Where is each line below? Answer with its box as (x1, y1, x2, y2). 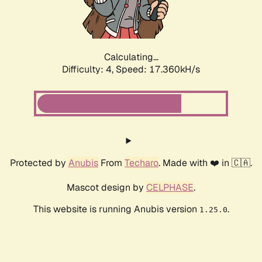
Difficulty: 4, (62, 63, 116, 76)
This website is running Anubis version (33, 203, 199, 216)
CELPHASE (146, 181, 194, 194)
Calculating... (104, 51, 158, 64)
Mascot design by (67, 181, 146, 194)
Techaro (125, 157, 158, 170)
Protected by (10, 157, 68, 170)
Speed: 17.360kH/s (116, 63, 200, 76)
